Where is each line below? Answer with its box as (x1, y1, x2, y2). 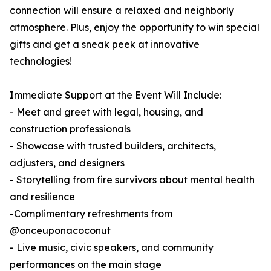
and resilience (10, 191, 75, 203)
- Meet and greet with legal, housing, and (10, 106, 203, 119)
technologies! (10, 55, 72, 68)
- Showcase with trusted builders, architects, (10, 140, 216, 152)
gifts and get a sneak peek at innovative (10, 38, 200, 51)
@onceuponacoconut (10, 224, 111, 237)
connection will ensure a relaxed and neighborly (10, 4, 234, 17)
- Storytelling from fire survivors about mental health (10, 174, 255, 186)
